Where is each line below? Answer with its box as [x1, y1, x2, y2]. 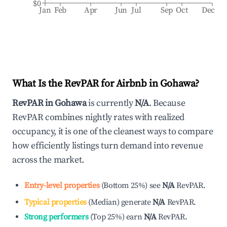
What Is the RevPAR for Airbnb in [12, 78, 160, 90]
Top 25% [92, 212, 122, 222]
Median [91, 197, 117, 207]
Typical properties [24, 197, 87, 207]
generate [121, 197, 151, 207]
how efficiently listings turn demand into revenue [12, 140, 203, 152]
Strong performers [24, 212, 89, 222]
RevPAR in [12, 97, 55, 109]
